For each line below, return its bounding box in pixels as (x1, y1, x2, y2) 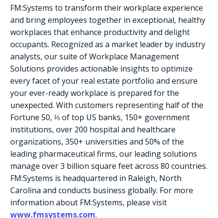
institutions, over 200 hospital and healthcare (10, 124, 176, 135)
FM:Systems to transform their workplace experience (10, 2, 203, 14)
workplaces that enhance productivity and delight (10, 27, 190, 38)
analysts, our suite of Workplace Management (10, 51, 179, 62)
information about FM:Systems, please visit (10, 197, 167, 208)
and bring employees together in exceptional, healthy (10, 15, 205, 26)
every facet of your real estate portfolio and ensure (10, 75, 198, 87)
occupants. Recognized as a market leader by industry (10, 39, 205, 50)
